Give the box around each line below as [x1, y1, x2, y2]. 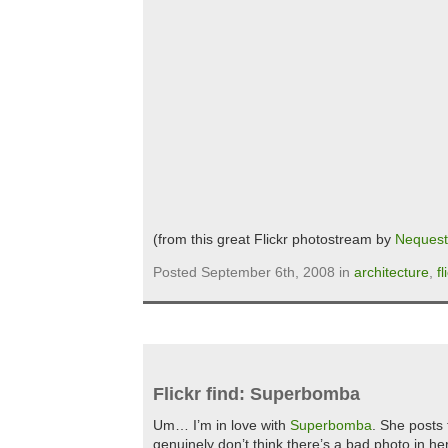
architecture [354, 264, 429, 280]
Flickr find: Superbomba [153, 383, 360, 404]
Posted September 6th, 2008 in [153, 264, 354, 280]
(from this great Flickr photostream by [153, 231, 395, 247]
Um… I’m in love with [153, 417, 290, 433]
